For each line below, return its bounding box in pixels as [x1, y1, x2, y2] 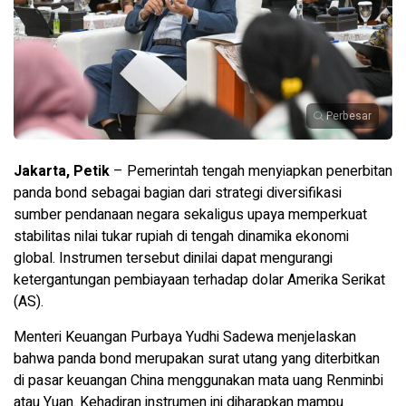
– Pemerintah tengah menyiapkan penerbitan [110, 159, 392, 182]
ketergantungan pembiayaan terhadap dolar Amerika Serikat [14, 268, 385, 291]
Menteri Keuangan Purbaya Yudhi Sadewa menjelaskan [14, 325, 356, 348]
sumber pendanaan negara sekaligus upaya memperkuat [14, 203, 367, 226]
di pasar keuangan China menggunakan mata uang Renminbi [14, 369, 383, 391]
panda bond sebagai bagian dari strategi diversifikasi [14, 181, 342, 204]
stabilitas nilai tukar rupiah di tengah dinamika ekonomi [14, 225, 349, 247]
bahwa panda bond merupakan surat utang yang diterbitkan [14, 347, 380, 370]
